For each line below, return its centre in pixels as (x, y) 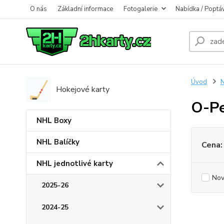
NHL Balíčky (58, 142)
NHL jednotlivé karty (75, 163)
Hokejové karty (83, 89)
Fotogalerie (140, 9)
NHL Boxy (54, 120)
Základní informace (85, 9)
